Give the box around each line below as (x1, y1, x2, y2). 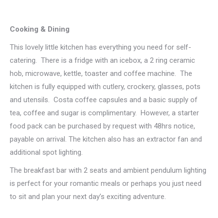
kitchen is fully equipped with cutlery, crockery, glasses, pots (10, 82, 200, 91)
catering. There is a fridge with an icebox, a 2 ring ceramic (10, 55, 195, 65)
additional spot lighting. (10, 147, 83, 157)
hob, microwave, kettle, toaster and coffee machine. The (10, 69, 192, 78)
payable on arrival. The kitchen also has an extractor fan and (10, 134, 202, 144)
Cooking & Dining (10, 24, 70, 34)
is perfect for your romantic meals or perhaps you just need (10, 179, 201, 188)
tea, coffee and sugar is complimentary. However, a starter (10, 108, 199, 117)
